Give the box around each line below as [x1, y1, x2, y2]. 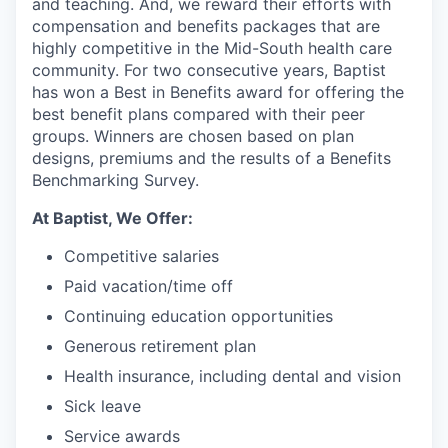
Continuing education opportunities [64, 305, 333, 326]
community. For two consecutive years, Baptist [32, 59, 386, 80]
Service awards [64, 425, 180, 446]
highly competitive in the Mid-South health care [32, 37, 392, 58]
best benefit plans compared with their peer [32, 103, 365, 124]
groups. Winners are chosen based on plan [32, 125, 354, 146]
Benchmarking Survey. [32, 169, 199, 190]
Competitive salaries [64, 245, 219, 266]
